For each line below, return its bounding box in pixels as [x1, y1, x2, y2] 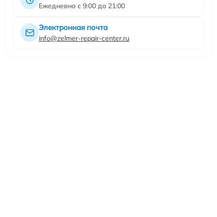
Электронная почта [39, 23, 108, 32]
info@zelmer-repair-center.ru [39, 34, 129, 43]
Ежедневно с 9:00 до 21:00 [39, 1, 125, 11]
